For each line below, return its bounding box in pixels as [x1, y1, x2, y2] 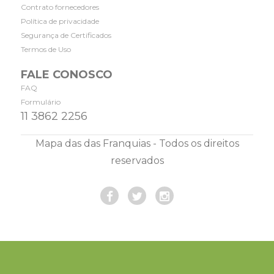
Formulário [21, 97, 61, 106]
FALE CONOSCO [21, 68, 113, 81]
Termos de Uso [21, 45, 72, 54]
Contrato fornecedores [21, 2, 100, 12]
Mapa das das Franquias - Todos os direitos [35, 138, 239, 149]
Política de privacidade [21, 17, 100, 26]
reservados [110, 155, 164, 166]
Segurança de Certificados [21, 31, 112, 40]
